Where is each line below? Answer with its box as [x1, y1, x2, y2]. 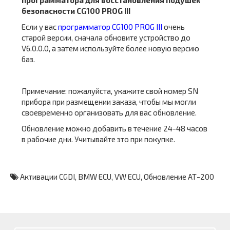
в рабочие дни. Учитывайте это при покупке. [22, 135, 175, 144]
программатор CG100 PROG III [58, 22, 162, 31]
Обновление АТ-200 [144, 172, 214, 181]
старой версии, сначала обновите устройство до [22, 33, 190, 42]
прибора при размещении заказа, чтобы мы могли [22, 97, 196, 106]
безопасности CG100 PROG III [22, 6, 130, 15]
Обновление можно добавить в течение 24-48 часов [22, 124, 207, 133]
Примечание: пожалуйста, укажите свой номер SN [22, 86, 198, 95]
